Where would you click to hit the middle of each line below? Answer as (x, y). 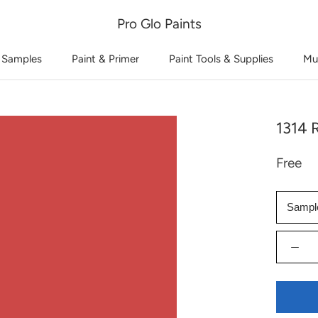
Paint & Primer (105, 59)
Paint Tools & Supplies (221, 59)
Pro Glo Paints (159, 24)
